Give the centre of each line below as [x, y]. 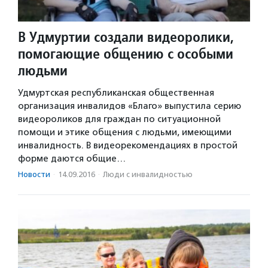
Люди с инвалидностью [148, 174]
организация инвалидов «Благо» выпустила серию [130, 106]
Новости [34, 174]
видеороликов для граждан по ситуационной [119, 119]
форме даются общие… [72, 158]
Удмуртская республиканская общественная [116, 92]
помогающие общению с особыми [126, 53]
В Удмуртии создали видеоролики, [126, 36]
